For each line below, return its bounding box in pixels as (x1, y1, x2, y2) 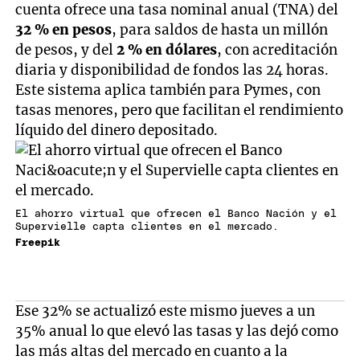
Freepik (15, 238, 61, 249)
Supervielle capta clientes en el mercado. (15, 221, 280, 232)
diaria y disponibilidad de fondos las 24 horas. (15, 61, 329, 80)
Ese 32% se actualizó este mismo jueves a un (15, 302, 316, 321)
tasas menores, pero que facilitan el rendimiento (15, 101, 344, 120)
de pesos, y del (15, 41, 117, 59)
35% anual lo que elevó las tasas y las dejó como (15, 322, 339, 341)
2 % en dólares (117, 41, 218, 59)
